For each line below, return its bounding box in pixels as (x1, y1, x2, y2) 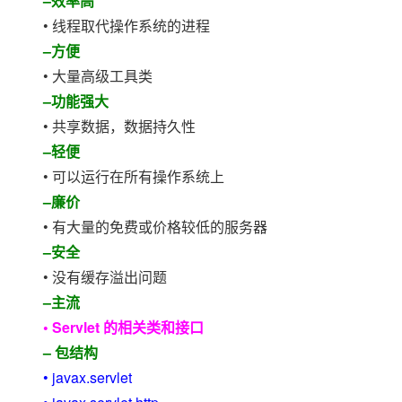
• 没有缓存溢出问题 (43, 267, 170, 287)
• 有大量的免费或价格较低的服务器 (43, 216, 271, 237)
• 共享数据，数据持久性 (43, 116, 199, 136)
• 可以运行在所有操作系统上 (43, 166, 228, 187)
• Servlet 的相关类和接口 (43, 317, 204, 337)
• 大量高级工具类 (43, 66, 156, 86)
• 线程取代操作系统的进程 (43, 15, 214, 36)
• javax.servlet (43, 367, 135, 388)
